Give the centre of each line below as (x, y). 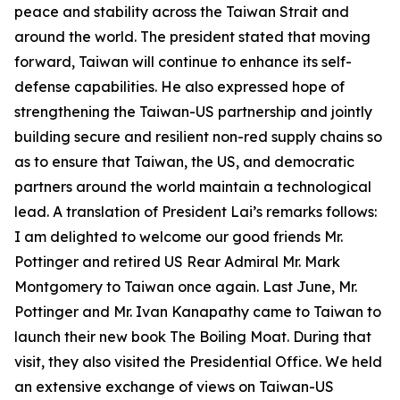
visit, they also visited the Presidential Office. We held (198, 362)
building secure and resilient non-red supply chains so (198, 137)
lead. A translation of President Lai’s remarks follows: (196, 212)
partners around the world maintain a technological (193, 187)
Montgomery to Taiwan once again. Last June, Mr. (186, 287)
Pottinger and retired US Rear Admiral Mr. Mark (177, 262)
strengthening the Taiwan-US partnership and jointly (193, 112)
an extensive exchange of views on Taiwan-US (174, 387)
